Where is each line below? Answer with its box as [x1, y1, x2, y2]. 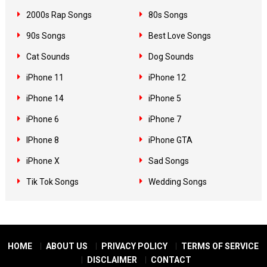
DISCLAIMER [87, 255, 138, 265]
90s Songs [26, 31, 66, 41]
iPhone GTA [148, 135, 193, 145]
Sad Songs [148, 156, 189, 166]
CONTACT [151, 255, 192, 265]
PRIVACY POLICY [101, 241, 168, 251]
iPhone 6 [26, 114, 59, 124]
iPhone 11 [26, 73, 64, 82]
